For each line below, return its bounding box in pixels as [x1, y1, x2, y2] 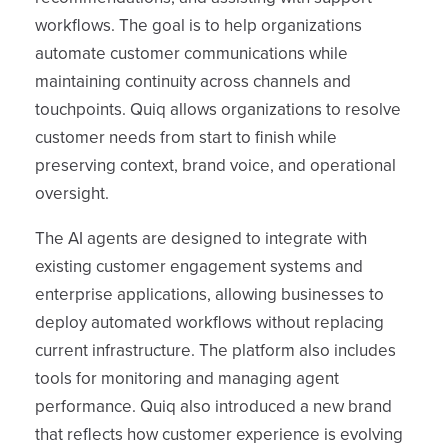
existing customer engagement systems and [35, 256, 363, 277]
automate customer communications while [35, 43, 348, 64]
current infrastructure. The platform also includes [35, 340, 396, 361]
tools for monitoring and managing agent [35, 368, 339, 389]
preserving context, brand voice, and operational [35, 155, 396, 176]
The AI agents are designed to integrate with [35, 228, 367, 249]
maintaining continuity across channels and [35, 71, 351, 92]
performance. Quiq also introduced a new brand [35, 396, 392, 417]
